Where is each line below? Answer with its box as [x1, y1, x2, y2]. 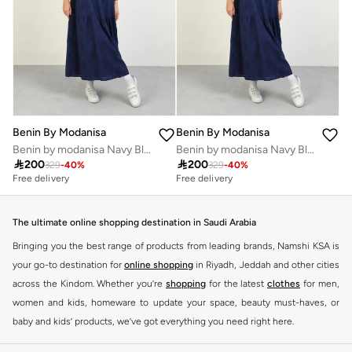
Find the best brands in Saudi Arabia [13, 339, 167, 350]
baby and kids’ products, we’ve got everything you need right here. [13, 315, 294, 327]
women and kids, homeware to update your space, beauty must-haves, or [13, 296, 339, 308]
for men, [300, 277, 339, 289]
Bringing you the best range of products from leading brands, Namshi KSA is [13, 240, 339, 251]
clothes [267, 277, 300, 289]
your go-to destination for [13, 258, 124, 270]
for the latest [206, 277, 267, 289]
